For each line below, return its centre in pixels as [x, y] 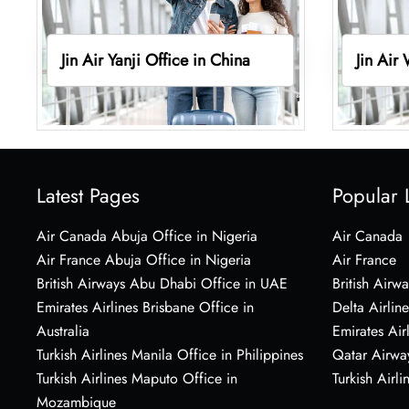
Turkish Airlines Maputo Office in [137, 378]
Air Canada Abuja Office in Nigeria [147, 236]
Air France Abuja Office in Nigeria [144, 259]
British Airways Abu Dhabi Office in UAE [162, 283]
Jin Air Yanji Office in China [155, 60]
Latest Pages [88, 195]
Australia [63, 330]
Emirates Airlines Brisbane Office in [145, 307]
